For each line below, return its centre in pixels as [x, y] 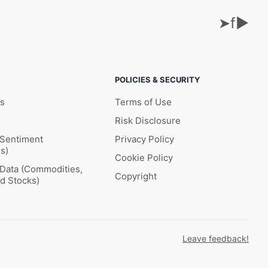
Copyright [136, 176]
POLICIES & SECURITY [157, 80]
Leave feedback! [216, 239]
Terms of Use [143, 102]
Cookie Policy [144, 158]
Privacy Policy [144, 139]
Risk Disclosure [148, 121]
